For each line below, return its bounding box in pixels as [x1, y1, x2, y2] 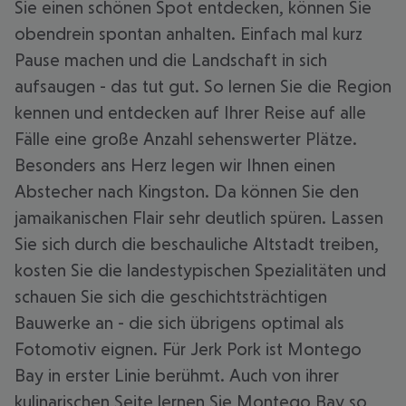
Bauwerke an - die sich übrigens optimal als [14, 313, 344, 333]
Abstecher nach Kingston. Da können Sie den [14, 181, 359, 201]
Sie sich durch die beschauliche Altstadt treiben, [14, 234, 379, 254]
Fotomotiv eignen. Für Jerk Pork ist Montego [14, 339, 362, 359]
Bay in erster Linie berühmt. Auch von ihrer [14, 365, 339, 385]
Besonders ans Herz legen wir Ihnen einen [14, 155, 335, 175]
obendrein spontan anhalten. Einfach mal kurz [14, 24, 362, 43]
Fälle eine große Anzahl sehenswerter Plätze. [14, 129, 357, 149]
